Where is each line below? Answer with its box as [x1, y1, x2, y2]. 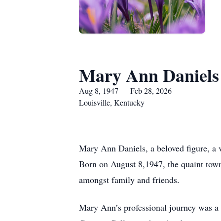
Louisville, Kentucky [79, 97, 145, 108]
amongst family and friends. [79, 174, 180, 185]
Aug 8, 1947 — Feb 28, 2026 [79, 85, 172, 96]
